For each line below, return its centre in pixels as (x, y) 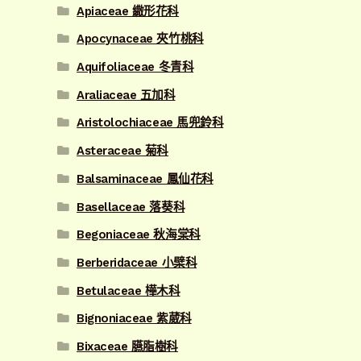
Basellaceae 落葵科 (131, 207)
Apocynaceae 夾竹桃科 (140, 39)
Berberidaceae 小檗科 (137, 262)
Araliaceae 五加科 (126, 95)
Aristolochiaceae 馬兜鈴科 (150, 123)
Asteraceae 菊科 (123, 151)
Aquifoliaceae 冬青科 (135, 67)
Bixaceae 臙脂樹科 (128, 346)
